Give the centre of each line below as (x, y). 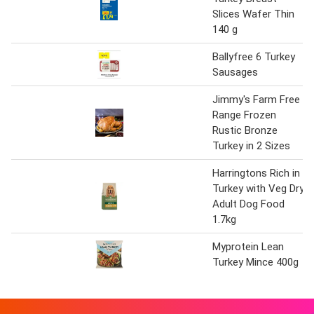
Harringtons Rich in (256, 173)
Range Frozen (244, 115)
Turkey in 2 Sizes (251, 145)
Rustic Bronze (245, 130)
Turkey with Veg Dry (258, 188)
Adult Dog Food (248, 204)
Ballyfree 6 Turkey (254, 56)
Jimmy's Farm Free (256, 99)
